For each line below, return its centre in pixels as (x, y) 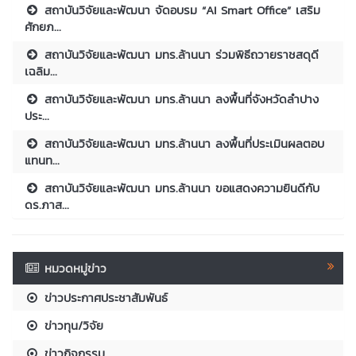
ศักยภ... (43, 26)
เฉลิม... (41, 71)
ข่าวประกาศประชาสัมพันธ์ (104, 297)
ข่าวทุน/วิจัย (72, 325)
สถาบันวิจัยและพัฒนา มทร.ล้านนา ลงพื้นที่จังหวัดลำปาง (180, 99)
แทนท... (42, 160)
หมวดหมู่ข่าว (76, 268)
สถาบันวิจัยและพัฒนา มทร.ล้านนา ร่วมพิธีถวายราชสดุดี (180, 54)
